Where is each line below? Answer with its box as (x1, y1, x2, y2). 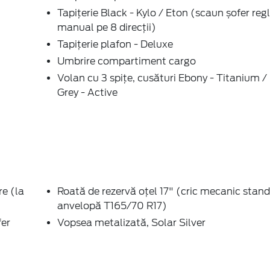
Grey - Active (57, 86, 118, 98)
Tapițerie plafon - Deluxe (57, 38, 173, 50)
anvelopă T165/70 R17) (57, 199, 167, 212)
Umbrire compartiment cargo (57, 55, 196, 67)
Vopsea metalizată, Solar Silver (57, 216, 206, 228)
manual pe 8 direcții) (57, 21, 156, 33)
